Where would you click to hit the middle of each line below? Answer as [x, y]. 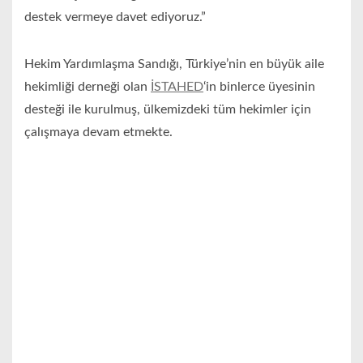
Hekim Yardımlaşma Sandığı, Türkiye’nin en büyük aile [174, 64]
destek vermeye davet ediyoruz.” [115, 17]
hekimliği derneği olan [88, 87]
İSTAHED [177, 87]
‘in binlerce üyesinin [259, 87]
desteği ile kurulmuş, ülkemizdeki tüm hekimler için [168, 110]
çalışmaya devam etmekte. [98, 132]
